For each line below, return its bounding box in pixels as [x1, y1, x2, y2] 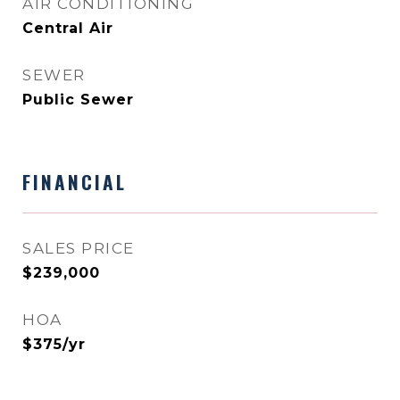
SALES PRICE [22, 239, 135, 257]
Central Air [22, 20, 113, 37]
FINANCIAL [22, 168, 127, 196]
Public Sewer [22, 91, 134, 108]
